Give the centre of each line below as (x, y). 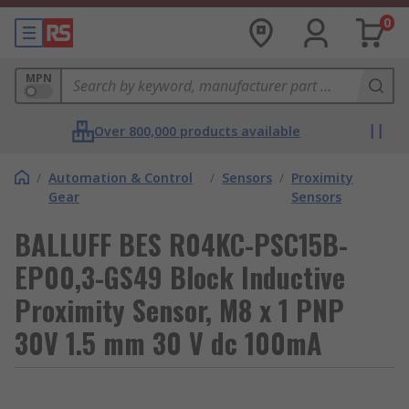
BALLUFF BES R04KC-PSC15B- (181, 244)
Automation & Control (121, 178)
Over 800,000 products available (197, 131)
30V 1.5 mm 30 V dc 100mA (168, 343)
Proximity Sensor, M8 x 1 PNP (179, 310)
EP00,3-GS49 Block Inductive (180, 277)
